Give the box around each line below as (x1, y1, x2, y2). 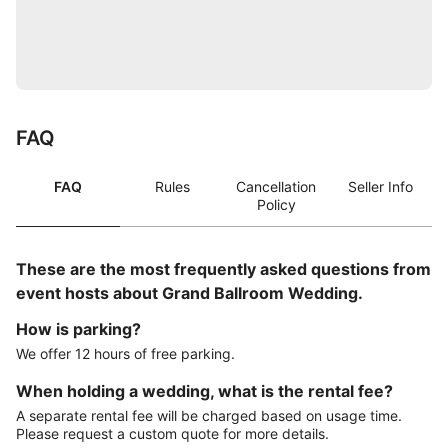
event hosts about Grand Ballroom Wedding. (16, 283, 363, 303)
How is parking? (16, 319, 141, 339)
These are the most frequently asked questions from (16, 259, 431, 279)
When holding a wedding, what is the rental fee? (16, 381, 393, 401)
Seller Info (347, 178, 413, 195)
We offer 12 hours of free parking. (16, 345, 235, 362)
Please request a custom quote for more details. (16, 425, 329, 442)
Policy (256, 196, 296, 213)
